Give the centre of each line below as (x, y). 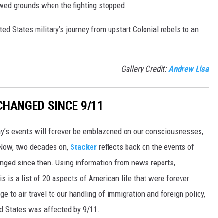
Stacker (83, 147)
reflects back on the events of (145, 147)
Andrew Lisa (189, 68)
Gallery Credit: (145, 68)
